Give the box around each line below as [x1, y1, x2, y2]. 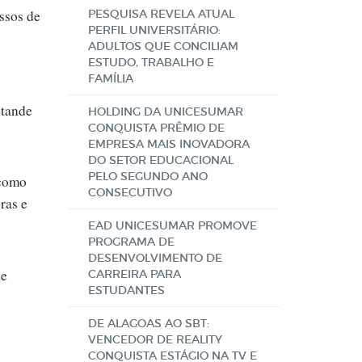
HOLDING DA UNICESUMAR [87, 104, 243, 119]
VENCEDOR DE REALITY [87, 332, 222, 347]
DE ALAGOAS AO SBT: [87, 316, 209, 330]
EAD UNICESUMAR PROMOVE [87, 218, 257, 233]
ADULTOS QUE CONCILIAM [87, 39, 238, 53]
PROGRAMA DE [87, 234, 175, 249]
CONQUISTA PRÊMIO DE [87, 120, 225, 135]
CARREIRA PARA [87, 267, 181, 281]
